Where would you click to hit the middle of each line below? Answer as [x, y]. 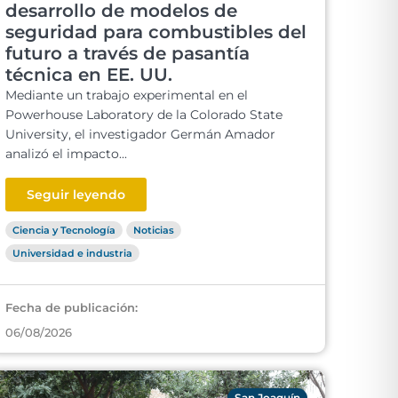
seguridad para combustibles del [156, 32]
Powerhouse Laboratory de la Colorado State [144, 115]
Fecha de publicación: [72, 307]
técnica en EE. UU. [89, 75]
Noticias [154, 230]
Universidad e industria [72, 253]
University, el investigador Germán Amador [140, 134]
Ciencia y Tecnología [64, 230]
